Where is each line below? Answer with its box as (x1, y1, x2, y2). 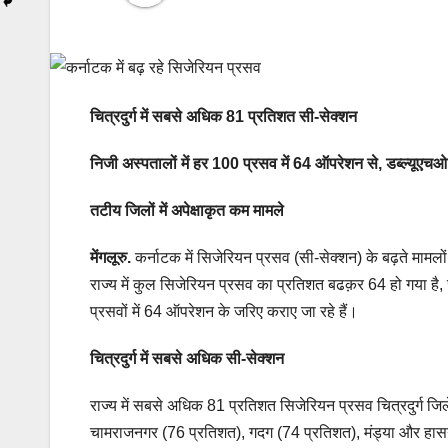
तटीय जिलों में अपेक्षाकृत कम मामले (90, 202, 284, 220)
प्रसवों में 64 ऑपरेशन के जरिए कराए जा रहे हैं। (90, 303, 358, 321)
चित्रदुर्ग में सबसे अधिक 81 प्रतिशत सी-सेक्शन (90, 108, 357, 126)
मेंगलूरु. (90, 249, 131, 267)
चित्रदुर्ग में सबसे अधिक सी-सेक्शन (90, 350, 284, 368)
